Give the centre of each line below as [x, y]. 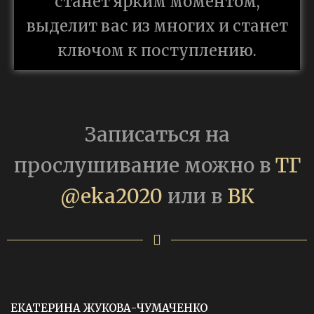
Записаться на [157, 135]
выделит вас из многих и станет [157, 26]
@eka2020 [111, 196]
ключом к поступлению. [157, 50]
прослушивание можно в [144, 165]
